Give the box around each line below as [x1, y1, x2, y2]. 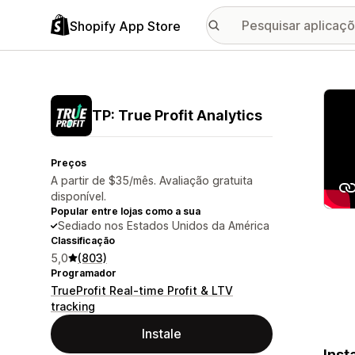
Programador [51, 267, 116, 279]
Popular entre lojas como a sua [51, 205, 200, 217]
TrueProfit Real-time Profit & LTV [51, 284, 233, 297]
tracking [51, 300, 95, 313]
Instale [142, 326, 181, 342]
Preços [51, 157, 86, 169]
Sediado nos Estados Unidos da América [58, 219, 269, 232]
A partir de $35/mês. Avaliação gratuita [51, 174, 253, 187]
